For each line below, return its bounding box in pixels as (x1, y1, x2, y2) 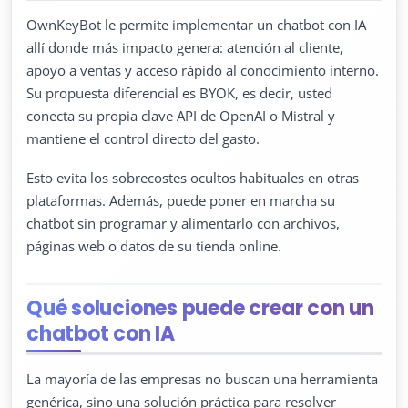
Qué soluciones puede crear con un (26, 293, 374, 322)
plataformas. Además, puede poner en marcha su (26, 190, 335, 209)
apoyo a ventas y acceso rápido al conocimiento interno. (26, 60, 379, 79)
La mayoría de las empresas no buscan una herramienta (26, 369, 378, 388)
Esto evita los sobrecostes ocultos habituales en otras (26, 168, 359, 187)
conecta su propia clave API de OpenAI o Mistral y (26, 106, 335, 125)
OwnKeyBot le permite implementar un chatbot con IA (26, 15, 366, 34)
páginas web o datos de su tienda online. (26, 236, 281, 255)
